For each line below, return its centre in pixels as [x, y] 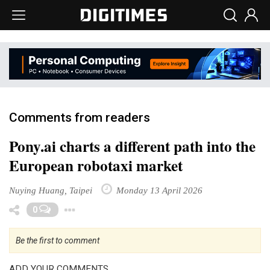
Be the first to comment [58, 240]
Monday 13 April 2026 [158, 190]
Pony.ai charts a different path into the [132, 146]
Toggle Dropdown [144, 207]
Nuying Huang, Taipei [51, 190]
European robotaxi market [96, 165]
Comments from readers [80, 117]
